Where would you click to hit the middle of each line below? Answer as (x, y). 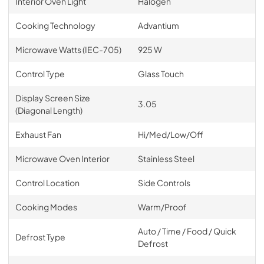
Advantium (158, 25)
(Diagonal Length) (49, 110)
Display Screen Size (52, 98)
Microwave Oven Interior (62, 158)
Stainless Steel (166, 158)
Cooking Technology (55, 25)
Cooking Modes (46, 207)
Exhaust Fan (38, 134)
